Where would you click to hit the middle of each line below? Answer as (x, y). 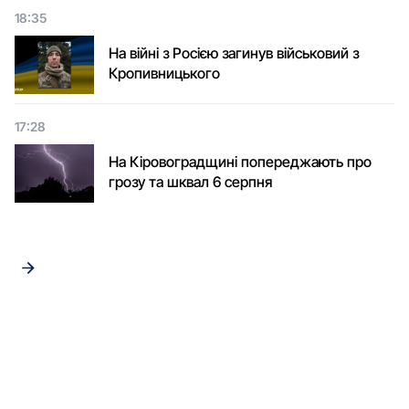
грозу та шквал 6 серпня (190, 182)
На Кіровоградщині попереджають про (240, 162)
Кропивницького (164, 73)
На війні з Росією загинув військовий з (234, 53)
